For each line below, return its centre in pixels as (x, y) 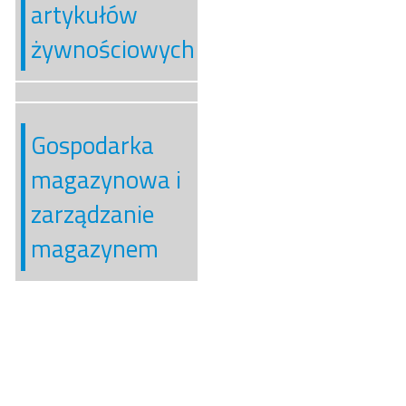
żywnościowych (112, 48)
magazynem (94, 249)
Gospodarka (92, 145)
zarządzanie (92, 214)
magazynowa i (106, 180)
